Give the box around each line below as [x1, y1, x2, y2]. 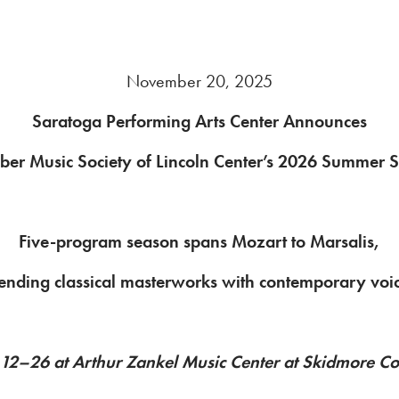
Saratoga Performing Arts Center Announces [32, 110, 367, 133]
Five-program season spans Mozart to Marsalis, [19, 230, 380, 253]
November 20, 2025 [126, 69, 273, 93]
